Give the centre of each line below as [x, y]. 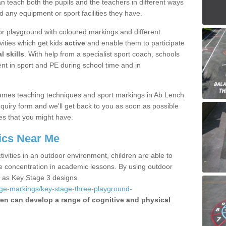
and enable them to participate [135, 43]
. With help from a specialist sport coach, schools [102, 54]
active [75, 43]
